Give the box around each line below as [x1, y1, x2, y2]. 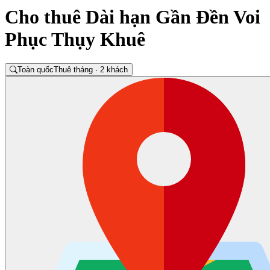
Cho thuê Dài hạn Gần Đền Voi [5, 5, 260, 28]
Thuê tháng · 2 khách [54, 65, 128, 75]
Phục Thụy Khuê [5, 28, 145, 50]
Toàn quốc [17, 65, 54, 75]
